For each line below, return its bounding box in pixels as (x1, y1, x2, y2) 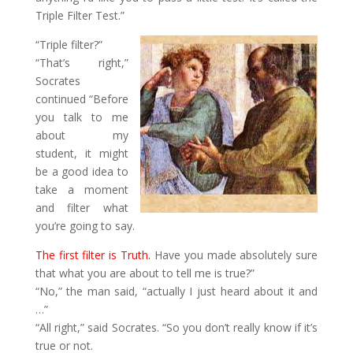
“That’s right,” (35, 55, 129, 70)
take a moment (35, 182, 129, 197)
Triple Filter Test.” (35, 8, 124, 23)
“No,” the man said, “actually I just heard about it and (35, 284, 318, 299)
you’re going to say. (35, 218, 135, 233)
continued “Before (35, 91, 129, 106)
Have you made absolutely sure (150, 247, 318, 262)
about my (35, 128, 129, 143)
